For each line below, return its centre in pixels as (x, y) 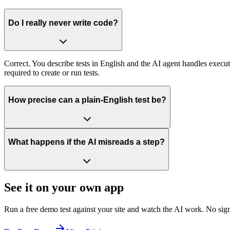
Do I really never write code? (63, 23)
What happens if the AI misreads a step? (87, 142)
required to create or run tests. (52, 73)
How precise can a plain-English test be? (87, 100)
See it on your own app (64, 187)
